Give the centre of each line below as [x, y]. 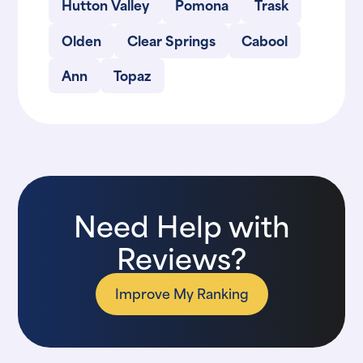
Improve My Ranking [181, 293]
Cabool [265, 39]
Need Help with [181, 225]
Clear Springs [172, 39]
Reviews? [181, 257]
